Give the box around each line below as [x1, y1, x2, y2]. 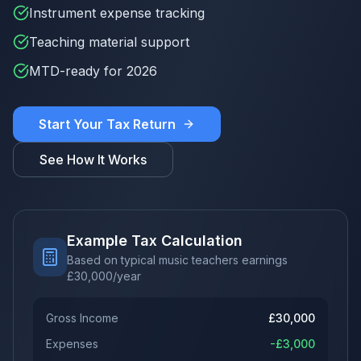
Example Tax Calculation [67, 232, 243, 249]
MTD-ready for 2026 [29, 63, 157, 79]
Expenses [46, 337, 98, 351]
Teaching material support [29, 34, 189, 50]
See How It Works [39, 151, 147, 168]
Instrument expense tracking [29, 5, 205, 21]
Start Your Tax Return [39, 116, 176, 132]
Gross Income [46, 311, 118, 325]
